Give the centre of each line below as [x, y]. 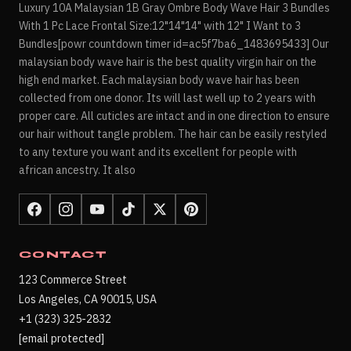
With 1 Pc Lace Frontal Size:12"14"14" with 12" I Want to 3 [160, 25]
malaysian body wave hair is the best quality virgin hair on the [168, 62]
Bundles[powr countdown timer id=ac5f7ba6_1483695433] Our [174, 43]
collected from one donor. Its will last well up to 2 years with [167, 98]
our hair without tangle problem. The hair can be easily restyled [173, 134]
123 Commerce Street [73, 279]
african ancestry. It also [77, 170]
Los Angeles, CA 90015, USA [88, 299]
